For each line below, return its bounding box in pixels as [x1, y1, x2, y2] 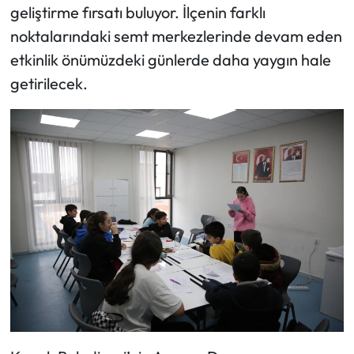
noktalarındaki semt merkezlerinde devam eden [9, 26, 342, 47]
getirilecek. [9, 73, 88, 94]
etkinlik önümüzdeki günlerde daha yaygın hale [9, 50, 331, 70]
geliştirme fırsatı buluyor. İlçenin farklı [9, 2, 265, 23]
